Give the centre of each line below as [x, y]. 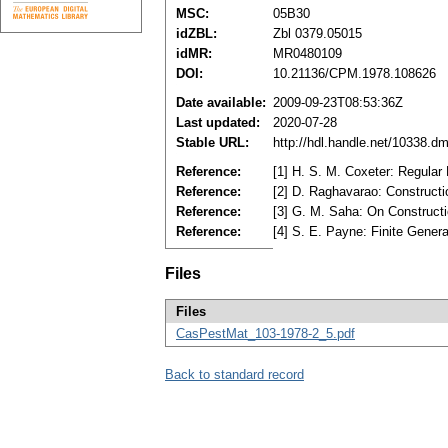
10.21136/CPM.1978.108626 [354, 74]
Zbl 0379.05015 [317, 34]
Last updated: [218, 123]
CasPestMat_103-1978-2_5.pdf [265, 334]
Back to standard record [234, 375]
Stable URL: [212, 143]
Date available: [221, 103]
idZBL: [196, 34]
